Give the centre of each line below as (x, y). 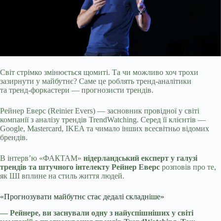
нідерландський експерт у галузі (140, 158)
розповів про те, (188, 167)
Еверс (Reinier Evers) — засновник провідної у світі (113, 111)
